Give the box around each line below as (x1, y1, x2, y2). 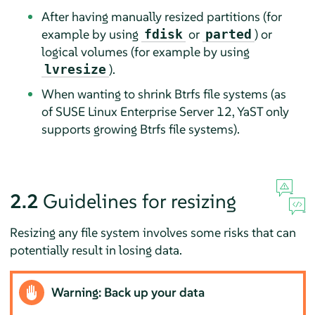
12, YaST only (213, 103, 289, 120)
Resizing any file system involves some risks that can (9, 224, 296, 240)
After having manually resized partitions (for (41, 8, 282, 25)
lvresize (44, 61, 106, 77)
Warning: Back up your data (51, 284, 205, 301)
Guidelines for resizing (42, 188, 236, 214)
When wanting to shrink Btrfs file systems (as (41, 85, 286, 102)
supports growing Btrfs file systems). (41, 120, 240, 137)
